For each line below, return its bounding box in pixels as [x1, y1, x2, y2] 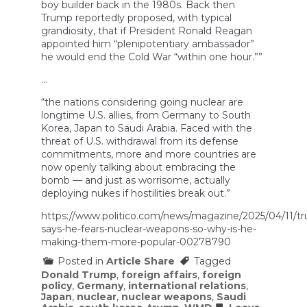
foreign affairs [121, 268, 197, 281]
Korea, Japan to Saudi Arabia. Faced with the [41, 121, 252, 134]
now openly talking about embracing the [41, 160, 236, 173]
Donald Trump [41, 268, 116, 281]
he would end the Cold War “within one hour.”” [41, 50, 262, 63]
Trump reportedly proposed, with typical [41, 11, 232, 24]
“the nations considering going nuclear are [41, 95, 243, 108]
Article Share [106, 254, 175, 267]
